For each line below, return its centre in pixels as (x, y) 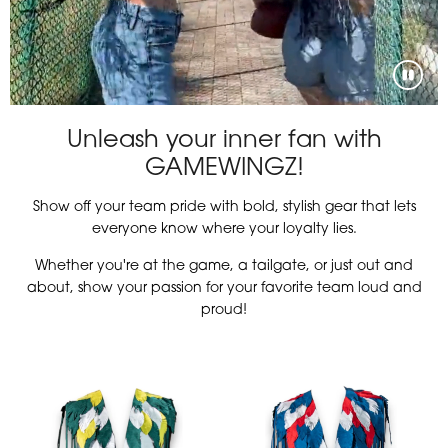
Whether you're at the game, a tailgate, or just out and (224, 266)
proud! (224, 310)
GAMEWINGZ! (224, 165)
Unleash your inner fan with (224, 137)
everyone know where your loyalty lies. (224, 229)
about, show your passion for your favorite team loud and (224, 288)
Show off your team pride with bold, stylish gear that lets (224, 207)
